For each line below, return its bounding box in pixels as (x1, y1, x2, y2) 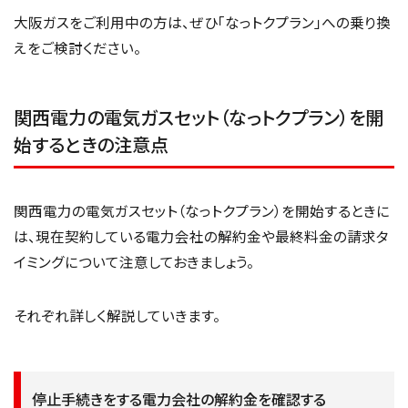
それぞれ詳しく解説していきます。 (14, 305, 220, 326)
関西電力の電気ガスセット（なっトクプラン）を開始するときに (14, 200, 390, 221)
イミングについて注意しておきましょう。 (14, 251, 254, 272)
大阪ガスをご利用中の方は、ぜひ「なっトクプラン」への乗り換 (14, 12, 391, 33)
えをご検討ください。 (14, 37, 141, 58)
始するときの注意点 (14, 131, 168, 158)
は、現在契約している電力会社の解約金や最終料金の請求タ (14, 226, 389, 247)
